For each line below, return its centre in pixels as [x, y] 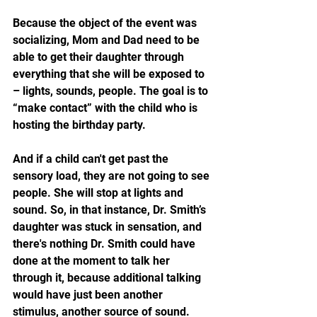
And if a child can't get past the [92, 158]
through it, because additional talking [108, 277]
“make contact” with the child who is [106, 108]
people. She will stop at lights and [99, 192]
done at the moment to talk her [93, 260]
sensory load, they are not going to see [113, 175]
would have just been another [89, 294]
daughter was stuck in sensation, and [109, 226]
